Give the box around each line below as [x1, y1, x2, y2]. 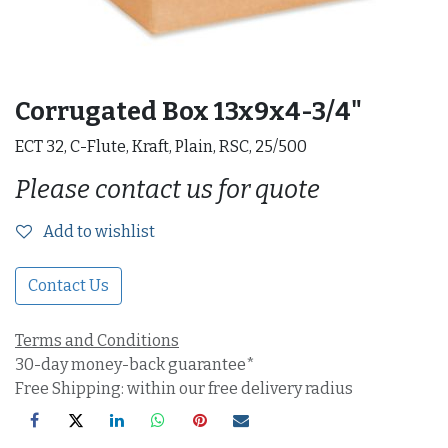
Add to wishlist [43, 222, 155, 241]
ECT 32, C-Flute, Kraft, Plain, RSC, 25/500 [15, 137, 307, 156]
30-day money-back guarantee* [15, 355, 255, 374]
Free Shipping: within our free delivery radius [15, 379, 353, 398]
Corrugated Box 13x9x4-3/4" [15, 96, 362, 127]
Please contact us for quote [15, 174, 320, 205]
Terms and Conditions [15, 331, 179, 350]
